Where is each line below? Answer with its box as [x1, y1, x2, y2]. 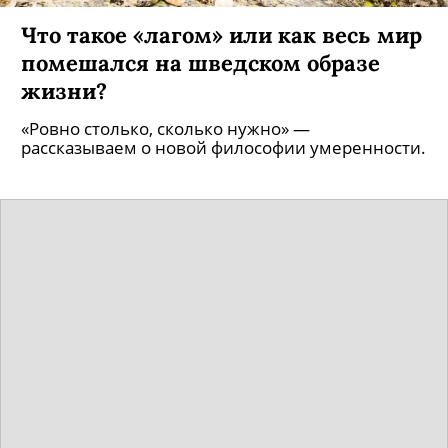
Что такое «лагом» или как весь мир [21, 40, 422, 69]
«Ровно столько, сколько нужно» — [21, 137, 310, 160]
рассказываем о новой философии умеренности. [21, 156, 426, 179]
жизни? [21, 96, 107, 125]
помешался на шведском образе [21, 68, 380, 97]
